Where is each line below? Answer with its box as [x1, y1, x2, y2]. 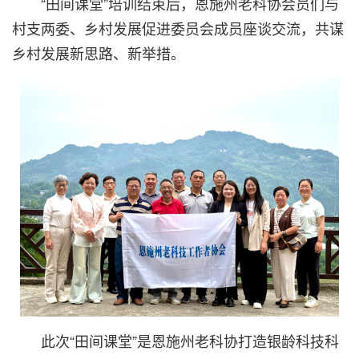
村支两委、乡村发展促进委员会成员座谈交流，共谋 [12, 17, 344, 38]
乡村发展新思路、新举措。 [12, 42, 185, 63]
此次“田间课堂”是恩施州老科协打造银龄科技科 [41, 329, 339, 351]
